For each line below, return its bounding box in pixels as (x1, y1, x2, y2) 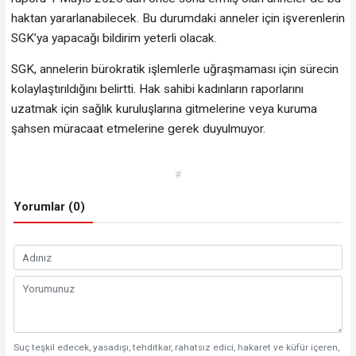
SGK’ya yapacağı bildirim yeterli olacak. (10, 31, 217, 46)
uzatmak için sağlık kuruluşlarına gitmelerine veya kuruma (10, 101, 317, 116)
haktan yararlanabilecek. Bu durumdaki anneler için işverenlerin (10, 11, 345, 26)
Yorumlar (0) (13, 199, 85, 214)
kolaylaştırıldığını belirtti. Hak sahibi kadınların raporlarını (10, 81, 304, 96)
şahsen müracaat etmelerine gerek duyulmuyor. (10, 121, 265, 136)
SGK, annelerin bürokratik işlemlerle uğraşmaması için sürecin (10, 61, 339, 76)
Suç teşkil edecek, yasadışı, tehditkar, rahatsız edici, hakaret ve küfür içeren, (13, 341, 339, 353)
